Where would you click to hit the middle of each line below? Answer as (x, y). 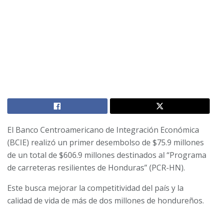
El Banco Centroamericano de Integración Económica (103, 130)
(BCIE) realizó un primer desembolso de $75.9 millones (106, 143)
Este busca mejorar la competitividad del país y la (95, 188)
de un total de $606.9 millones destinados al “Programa (107, 155)
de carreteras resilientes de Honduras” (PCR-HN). (97, 168)
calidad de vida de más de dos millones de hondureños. (106, 201)
